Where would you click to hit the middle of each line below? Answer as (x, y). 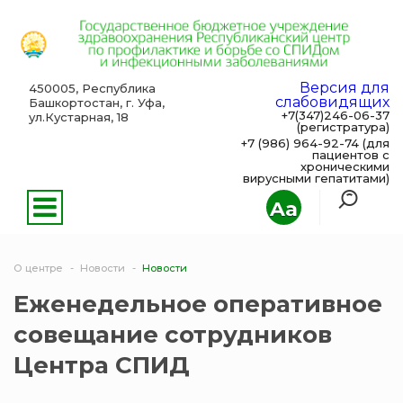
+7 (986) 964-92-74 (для (315, 143)
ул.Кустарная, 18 (80, 117)
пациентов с (351, 155)
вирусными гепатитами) (316, 179)
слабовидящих (332, 103)
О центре (38, 269)
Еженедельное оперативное (198, 304)
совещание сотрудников (173, 335)
